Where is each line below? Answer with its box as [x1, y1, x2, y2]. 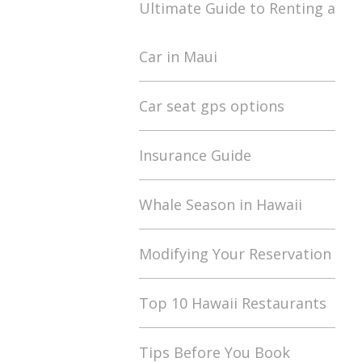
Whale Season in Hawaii [139, 195, 302, 214]
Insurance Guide [139, 145, 251, 165]
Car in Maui [139, 47, 217, 66]
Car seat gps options [139, 96, 284, 116]
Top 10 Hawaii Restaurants [139, 293, 326, 313]
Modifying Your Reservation [139, 244, 331, 263]
